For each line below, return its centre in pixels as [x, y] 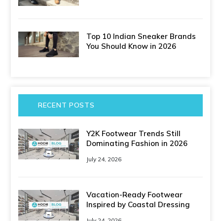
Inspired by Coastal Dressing [138, 204]
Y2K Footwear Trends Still [134, 133]
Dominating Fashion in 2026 [137, 143]
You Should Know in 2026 [131, 46]
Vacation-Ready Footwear [135, 194]
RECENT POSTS [66, 105]
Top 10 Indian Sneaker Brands [141, 36]
